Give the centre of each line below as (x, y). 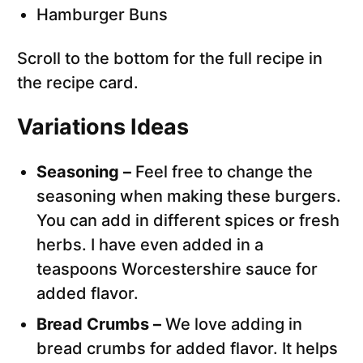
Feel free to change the (224, 172)
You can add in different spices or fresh (188, 221)
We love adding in (234, 325)
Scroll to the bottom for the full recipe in (170, 59)
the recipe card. (78, 83)
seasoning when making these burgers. (189, 196)
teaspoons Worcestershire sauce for (177, 269)
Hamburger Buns (102, 15)
